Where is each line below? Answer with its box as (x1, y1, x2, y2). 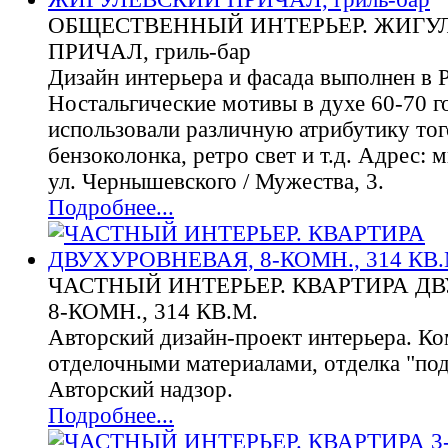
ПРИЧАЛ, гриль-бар (48, 39, 251, 64)
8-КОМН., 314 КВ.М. (48, 299, 258, 324)
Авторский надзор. (48, 377, 233, 402)
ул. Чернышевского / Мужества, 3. (48, 169, 384, 194)
